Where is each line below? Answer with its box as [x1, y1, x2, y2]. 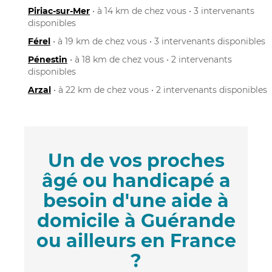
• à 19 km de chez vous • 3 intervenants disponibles [50, 35, 265, 47]
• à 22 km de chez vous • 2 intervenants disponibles [51, 84, 267, 95]
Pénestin [28, 53, 67, 65]
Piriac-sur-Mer [28, 5, 90, 16]
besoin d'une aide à [43, 189, 229, 212]
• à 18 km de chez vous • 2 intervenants [67, 53, 232, 65]
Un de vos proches [47, 149, 225, 172]
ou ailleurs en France [36, 229, 236, 252]
